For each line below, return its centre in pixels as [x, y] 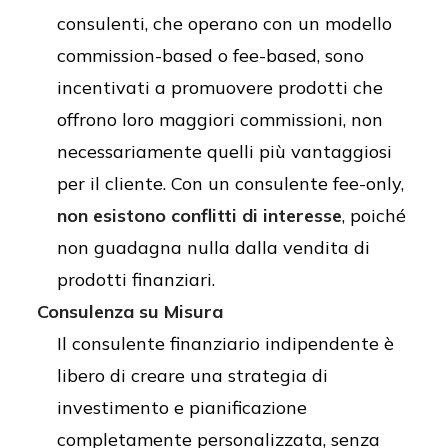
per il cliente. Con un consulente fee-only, [230, 183]
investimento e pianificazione [182, 407]
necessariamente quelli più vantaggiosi [224, 151]
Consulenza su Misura [130, 311]
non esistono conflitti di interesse [199, 215]
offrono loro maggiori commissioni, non [220, 119]
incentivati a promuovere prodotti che [220, 87]
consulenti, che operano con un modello [224, 23]
